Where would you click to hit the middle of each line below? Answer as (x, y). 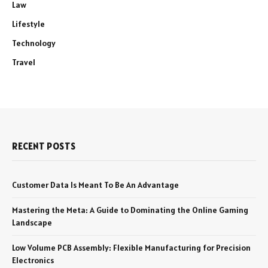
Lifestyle (28, 24)
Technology (34, 43)
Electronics (33, 260)
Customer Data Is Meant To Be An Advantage (95, 185)
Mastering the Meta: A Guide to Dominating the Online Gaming (130, 210)
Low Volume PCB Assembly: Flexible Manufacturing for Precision (131, 247)
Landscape (32, 222)
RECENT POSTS (44, 146)
